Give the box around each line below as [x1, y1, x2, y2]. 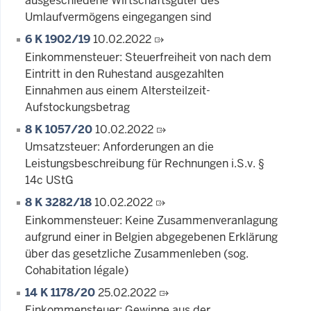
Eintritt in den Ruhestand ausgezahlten [25, 66, 224, 81]
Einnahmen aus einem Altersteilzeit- [25, 83, 210, 98]
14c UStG [25, 173, 74, 188]
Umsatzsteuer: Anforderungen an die [25, 140, 214, 155]
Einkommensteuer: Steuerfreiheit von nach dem [25, 49, 271, 65]
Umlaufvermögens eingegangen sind [25, 10, 212, 25]
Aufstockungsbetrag [25, 99, 130, 115]
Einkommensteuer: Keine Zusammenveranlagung [25, 212, 278, 228]
